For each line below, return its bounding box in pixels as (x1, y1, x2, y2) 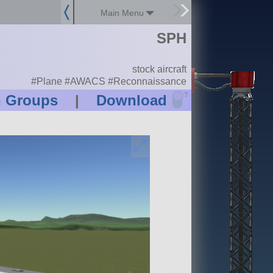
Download (96, 92, 167, 109)
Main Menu (101, 8, 147, 18)
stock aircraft (132, 64, 186, 75)
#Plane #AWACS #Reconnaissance (30, 76, 186, 87)
